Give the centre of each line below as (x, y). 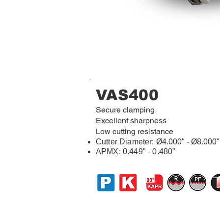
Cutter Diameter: (126, 142)
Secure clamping (125, 110)
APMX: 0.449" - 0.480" (136, 151)
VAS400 (127, 95)
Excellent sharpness (131, 121)
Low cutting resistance (135, 131)
